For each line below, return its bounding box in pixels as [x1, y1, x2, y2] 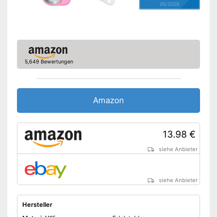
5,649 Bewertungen [24, 59, 73, 65]
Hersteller [22, 201, 52, 209]
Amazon [93, 95, 124, 106]
